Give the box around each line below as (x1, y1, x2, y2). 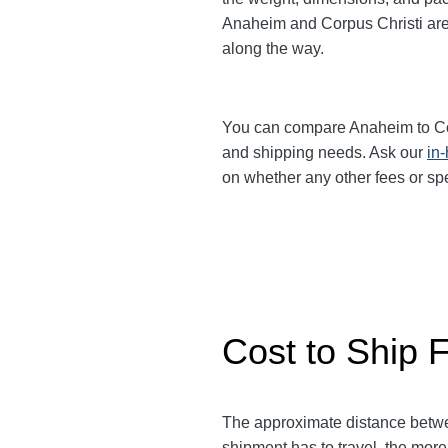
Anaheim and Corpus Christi (222, 15, 427, 32)
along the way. (222, 40, 324, 57)
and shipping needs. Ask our (222, 144, 427, 161)
